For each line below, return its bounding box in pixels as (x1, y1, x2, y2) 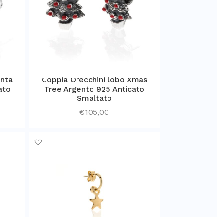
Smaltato (77, 93, 112, 103)
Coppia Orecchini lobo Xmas (41, 75, 147, 85)
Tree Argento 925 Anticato (44, 84, 144, 94)
